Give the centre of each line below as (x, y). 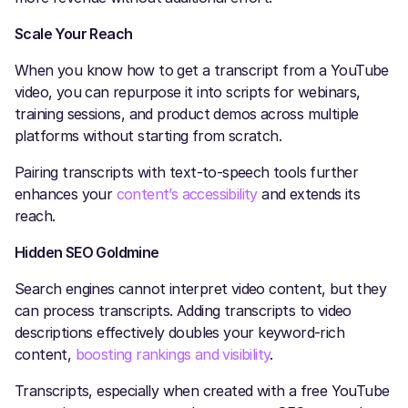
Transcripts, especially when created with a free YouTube (202, 390)
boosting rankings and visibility (173, 354)
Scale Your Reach (74, 33)
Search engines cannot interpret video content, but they (200, 288)
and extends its (309, 194)
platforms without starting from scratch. (150, 135)
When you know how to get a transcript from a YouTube (202, 70)
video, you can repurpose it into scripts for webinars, (188, 92)
